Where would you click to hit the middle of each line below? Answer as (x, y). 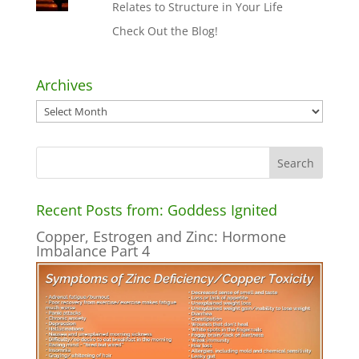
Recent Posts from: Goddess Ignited (156, 210)
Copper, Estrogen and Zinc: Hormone (161, 236)
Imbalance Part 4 (93, 250)
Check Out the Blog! (165, 30)
